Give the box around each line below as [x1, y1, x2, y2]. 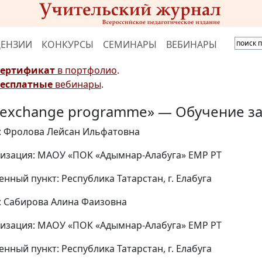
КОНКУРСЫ [42, 37, 94, 51]
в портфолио [55, 64, 117, 77]
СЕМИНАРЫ [103, 37, 157, 51]
